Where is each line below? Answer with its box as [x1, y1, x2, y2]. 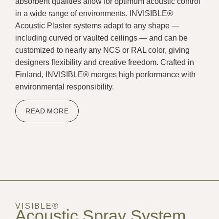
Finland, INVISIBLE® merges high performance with [15, 70, 196, 79]
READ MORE [25, 107, 69, 115]
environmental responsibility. [15, 82, 114, 91]
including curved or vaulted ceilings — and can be [15, 33, 188, 42]
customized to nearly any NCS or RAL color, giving [15, 45, 190, 54]
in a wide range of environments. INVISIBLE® [15, 9, 174, 18]
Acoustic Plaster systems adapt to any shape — [15, 21, 180, 30]
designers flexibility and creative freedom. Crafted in [15, 58, 195, 66]
